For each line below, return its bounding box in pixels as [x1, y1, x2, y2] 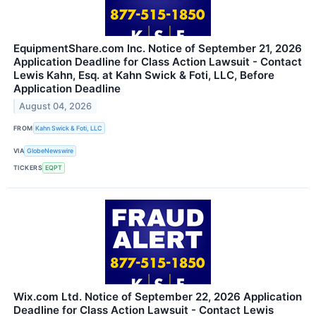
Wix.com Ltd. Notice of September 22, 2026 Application [13, 289, 302, 303]
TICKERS [13, 164, 43, 172]
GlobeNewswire [27, 147, 74, 155]
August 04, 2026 [19, 101, 92, 112]
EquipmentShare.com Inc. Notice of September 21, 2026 [13, 42, 302, 56]
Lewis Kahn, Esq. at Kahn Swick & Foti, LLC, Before [13, 68, 274, 83]
